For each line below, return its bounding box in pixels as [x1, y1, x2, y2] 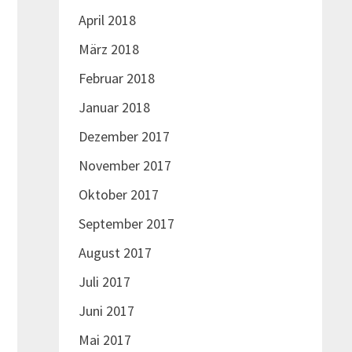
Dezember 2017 [78, 126, 170, 145]
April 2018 [78, 10, 136, 29]
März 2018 [78, 39, 139, 58]
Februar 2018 [78, 68, 155, 87]
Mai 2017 [78, 330, 131, 349]
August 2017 [78, 243, 152, 262]
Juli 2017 [78, 272, 130, 291]
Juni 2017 [78, 301, 134, 320]
